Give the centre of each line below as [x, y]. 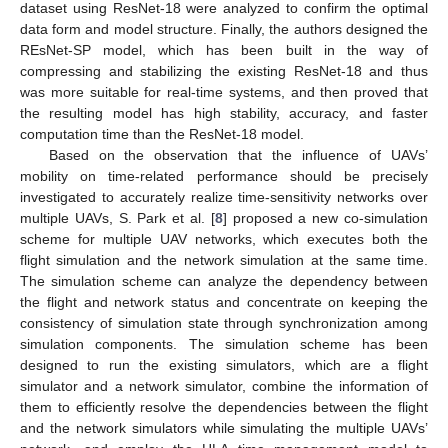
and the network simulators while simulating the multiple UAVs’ [224, 428]
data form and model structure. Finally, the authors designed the [224, 29]
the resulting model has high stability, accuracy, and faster [224, 113]
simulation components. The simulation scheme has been [224, 344]
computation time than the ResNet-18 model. [162, 134]
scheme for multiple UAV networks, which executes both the [224, 239]
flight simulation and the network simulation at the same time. [224, 260]
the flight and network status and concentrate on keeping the [224, 302]
